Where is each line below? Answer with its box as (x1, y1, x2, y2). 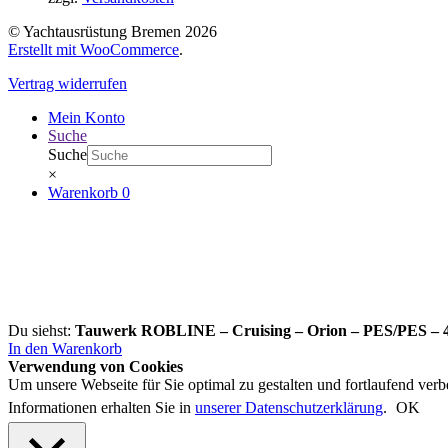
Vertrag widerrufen (8, 74, 127, 92)
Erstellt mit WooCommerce (8, 40, 179, 58)
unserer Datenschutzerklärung (195, 398, 383, 416)
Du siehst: (8, 321, 75, 339)
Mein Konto (48, 108, 125, 126)
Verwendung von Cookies (8, 357, 183, 375)
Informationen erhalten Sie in (8, 398, 195, 416)
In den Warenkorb (8, 339, 122, 357)
